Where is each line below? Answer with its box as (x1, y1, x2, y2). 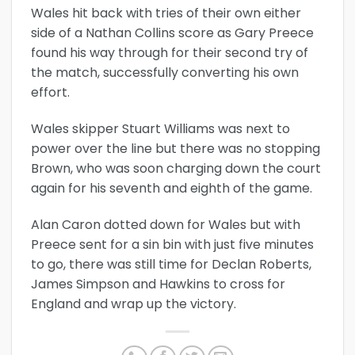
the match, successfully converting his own (31, 63, 299, 82)
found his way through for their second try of (31, 44, 308, 63)
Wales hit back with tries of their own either (31, 4, 301, 23)
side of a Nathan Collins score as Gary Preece (31, 24, 314, 43)
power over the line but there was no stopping (31, 139, 320, 158)
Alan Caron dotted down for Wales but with (31, 215, 300, 234)
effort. (31, 83, 70, 102)
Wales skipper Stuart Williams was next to (31, 119, 290, 138)
